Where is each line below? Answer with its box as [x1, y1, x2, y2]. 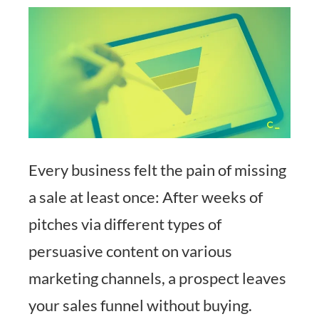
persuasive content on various [28, 241, 232, 261]
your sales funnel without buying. [28, 295, 252, 315]
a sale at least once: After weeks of [28, 187, 263, 206]
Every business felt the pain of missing [28, 159, 286, 179]
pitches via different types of [28, 214, 221, 234]
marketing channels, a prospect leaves [28, 268, 286, 288]
